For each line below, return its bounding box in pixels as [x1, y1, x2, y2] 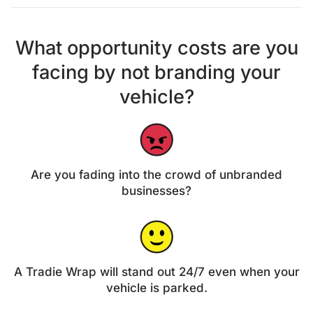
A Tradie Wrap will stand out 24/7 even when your [13, 265, 300, 279]
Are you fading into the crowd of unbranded [31, 168, 282, 182]
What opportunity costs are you [15, 36, 298, 60]
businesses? [122, 184, 191, 198]
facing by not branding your [32, 61, 281, 85]
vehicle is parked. [105, 281, 208, 296]
